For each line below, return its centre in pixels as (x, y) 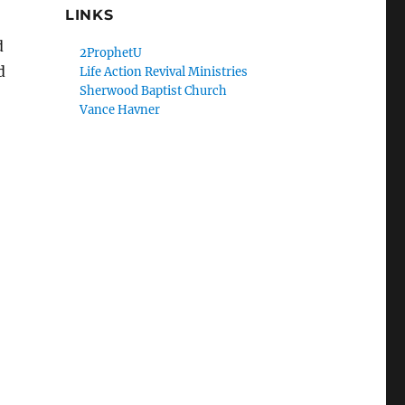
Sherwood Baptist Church (154, 91)
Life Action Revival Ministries (164, 72)
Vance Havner (120, 110)
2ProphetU (111, 53)
